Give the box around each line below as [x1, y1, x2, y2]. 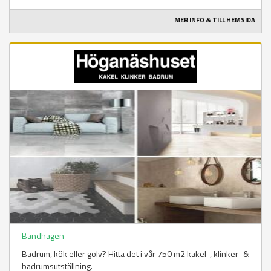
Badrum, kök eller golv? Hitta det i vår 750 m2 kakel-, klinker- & [22, 247, 249, 261]
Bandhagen [22, 229, 64, 243]
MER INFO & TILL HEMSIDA [174, 15, 255, 25]
